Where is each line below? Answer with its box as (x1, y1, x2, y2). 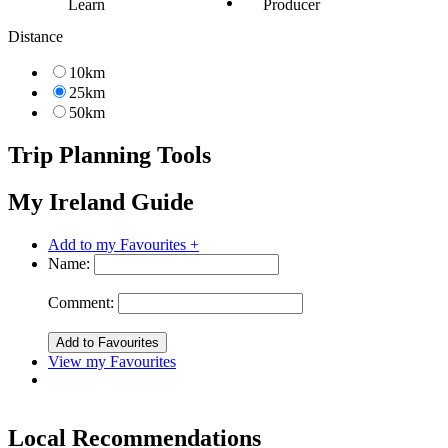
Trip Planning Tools (8, 141, 211, 168)
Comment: (48, 293, 114, 311)
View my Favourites (48, 352, 176, 370)
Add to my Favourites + (48, 235, 199, 253)
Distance (8, 27, 63, 45)
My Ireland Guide (8, 188, 194, 215)
